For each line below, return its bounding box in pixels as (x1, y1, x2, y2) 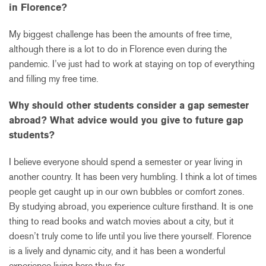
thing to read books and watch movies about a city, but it (9, 215, 234, 227)
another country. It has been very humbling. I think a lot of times (9, 170, 257, 182)
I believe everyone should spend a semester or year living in (9, 156, 242, 167)
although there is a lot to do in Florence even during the (9, 43, 227, 55)
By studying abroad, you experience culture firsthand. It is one (9, 200, 253, 212)
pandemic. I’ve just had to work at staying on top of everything (9, 58, 255, 69)
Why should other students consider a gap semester (9, 99, 249, 111)
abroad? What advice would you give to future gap (9, 114, 243, 126)
